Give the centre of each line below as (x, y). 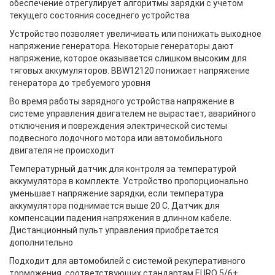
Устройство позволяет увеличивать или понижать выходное (135, 34)
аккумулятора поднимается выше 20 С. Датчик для (114, 206)
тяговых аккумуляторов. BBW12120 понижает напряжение (130, 71)
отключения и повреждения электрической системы (118, 126)
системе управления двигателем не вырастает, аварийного (133, 114)
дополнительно (41, 242)
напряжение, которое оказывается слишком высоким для (128, 58)
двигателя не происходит (62, 150)
